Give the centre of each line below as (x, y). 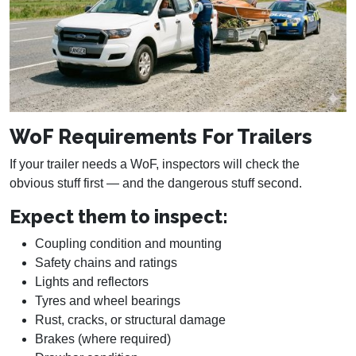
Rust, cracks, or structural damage (130, 320)
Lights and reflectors (92, 282)
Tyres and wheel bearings (108, 301)
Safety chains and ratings (106, 263)
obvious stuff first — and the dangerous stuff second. (156, 184)
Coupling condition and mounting (128, 244)
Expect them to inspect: (119, 217)
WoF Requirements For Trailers (161, 137)
